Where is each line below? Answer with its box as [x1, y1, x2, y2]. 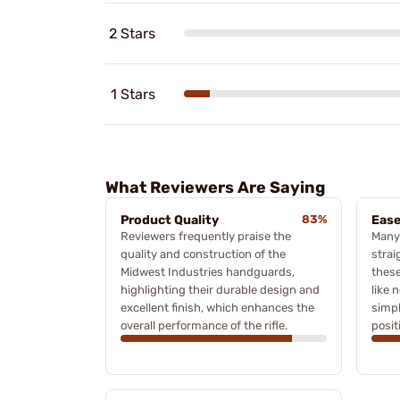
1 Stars [111, 85, 155, 103]
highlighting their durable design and [121, 282, 320, 296]
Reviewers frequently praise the [121, 229, 291, 243]
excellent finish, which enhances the [121, 300, 314, 314]
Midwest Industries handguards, [121, 264, 295, 279]
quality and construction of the [121, 246, 286, 261]
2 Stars [109, 24, 155, 42]
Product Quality [121, 212, 219, 228]
